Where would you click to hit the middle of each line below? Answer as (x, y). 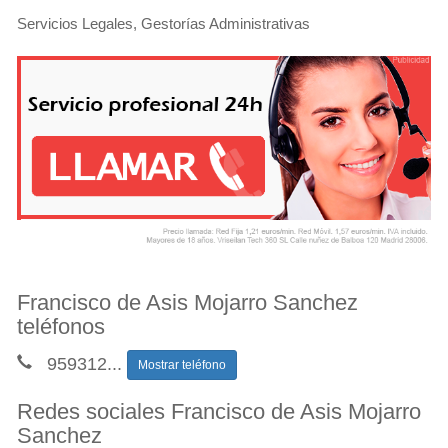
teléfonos (61, 326)
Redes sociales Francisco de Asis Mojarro (219, 411)
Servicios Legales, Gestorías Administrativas (163, 23)
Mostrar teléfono (182, 364)
